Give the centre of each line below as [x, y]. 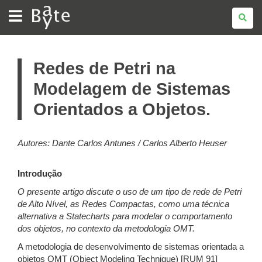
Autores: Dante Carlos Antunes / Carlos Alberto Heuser [122, 143]
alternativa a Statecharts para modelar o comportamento [125, 216]
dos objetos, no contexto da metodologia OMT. [106, 229]
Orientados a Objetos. [122, 109]
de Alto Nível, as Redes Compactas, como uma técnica [123, 204]
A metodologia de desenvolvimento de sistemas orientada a [131, 247]
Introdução [40, 174]
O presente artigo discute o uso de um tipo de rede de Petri [130, 192]
